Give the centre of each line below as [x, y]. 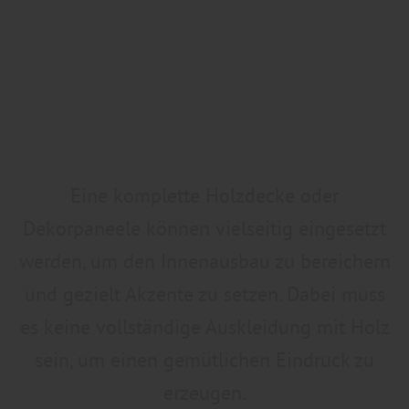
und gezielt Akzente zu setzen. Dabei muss [204, 295]
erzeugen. [204, 393]
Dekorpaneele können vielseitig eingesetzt [204, 229]
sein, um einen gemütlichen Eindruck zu [204, 361]
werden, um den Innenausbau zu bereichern [204, 262]
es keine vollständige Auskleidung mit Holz [204, 328]
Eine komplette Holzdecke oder [204, 196]
